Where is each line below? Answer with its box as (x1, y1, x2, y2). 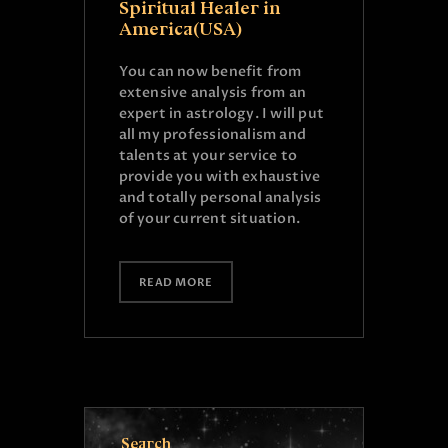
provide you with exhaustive (118, 167, 321, 186)
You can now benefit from (118, 62, 302, 81)
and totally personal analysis (118, 188, 322, 207)
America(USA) (118, 18, 242, 40)
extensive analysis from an (118, 83, 307, 102)
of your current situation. (118, 209, 301, 228)
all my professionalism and (118, 125, 307, 144)
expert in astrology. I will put (118, 104, 325, 123)
